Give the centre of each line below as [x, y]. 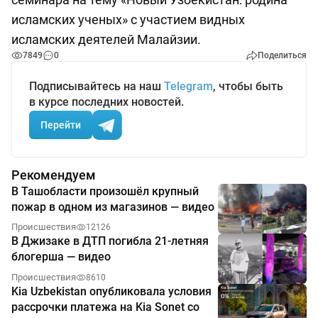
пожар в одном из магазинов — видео [113, 207]
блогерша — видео [61, 257]
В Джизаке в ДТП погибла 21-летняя [110, 241]
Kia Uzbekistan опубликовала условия [111, 291]
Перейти [61, 125]
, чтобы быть [248, 87]
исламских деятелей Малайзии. [106, 40]
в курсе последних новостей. [106, 102]
